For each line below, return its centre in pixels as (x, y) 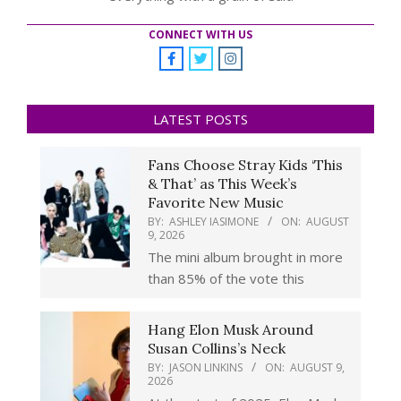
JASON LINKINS (206, 368)
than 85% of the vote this (226, 279)
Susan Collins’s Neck (217, 349)
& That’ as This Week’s (222, 184)
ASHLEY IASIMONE (214, 222)
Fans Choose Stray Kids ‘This (245, 165)
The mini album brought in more (245, 257)
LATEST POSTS (200, 119)
